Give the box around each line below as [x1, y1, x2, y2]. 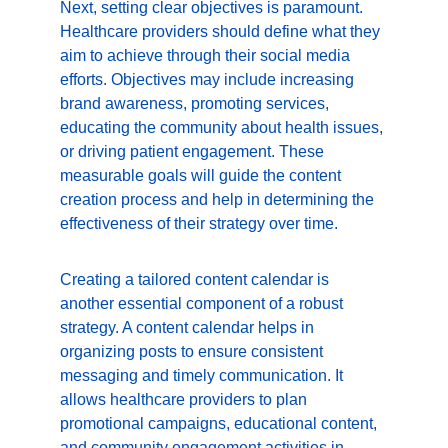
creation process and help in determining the [60, 191, 378, 208]
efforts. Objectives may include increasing [60, 71, 358, 88]
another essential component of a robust [60, 295, 347, 312]
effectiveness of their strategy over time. [60, 215, 338, 232]
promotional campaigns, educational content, [60, 415, 381, 432]
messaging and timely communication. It [60, 367, 347, 384]
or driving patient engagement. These [60, 143, 328, 160]
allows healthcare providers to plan [60, 391, 311, 408]
